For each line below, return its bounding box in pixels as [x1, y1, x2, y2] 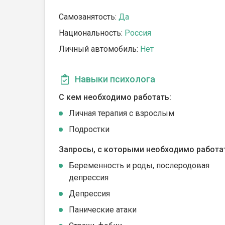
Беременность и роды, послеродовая [69, 161, 209, 170]
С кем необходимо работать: [59, 92, 171, 102]
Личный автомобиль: [59, 44, 140, 54]
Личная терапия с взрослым [69, 108, 174, 118]
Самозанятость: [59, 12, 119, 22]
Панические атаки [69, 205, 137, 214]
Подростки [69, 125, 109, 134]
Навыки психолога [75, 74, 155, 84]
